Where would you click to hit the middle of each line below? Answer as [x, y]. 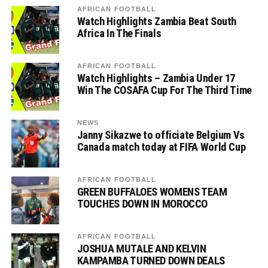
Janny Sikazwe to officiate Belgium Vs [161, 135]
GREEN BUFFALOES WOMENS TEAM [152, 192]
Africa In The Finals [119, 33]
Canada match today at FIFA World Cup [161, 147]
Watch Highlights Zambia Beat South [157, 21]
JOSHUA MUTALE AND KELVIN [141, 249]
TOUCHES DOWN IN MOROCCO [142, 204]
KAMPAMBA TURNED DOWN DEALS [151, 261]
